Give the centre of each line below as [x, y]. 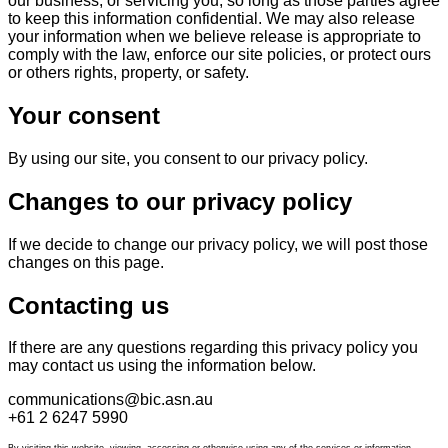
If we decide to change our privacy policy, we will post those [218, 244]
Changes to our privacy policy [180, 201]
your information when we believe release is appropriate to [214, 36]
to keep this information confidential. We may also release [211, 18]
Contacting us [88, 305]
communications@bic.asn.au [110, 400]
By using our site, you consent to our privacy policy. [188, 158]
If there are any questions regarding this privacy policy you [213, 348]
